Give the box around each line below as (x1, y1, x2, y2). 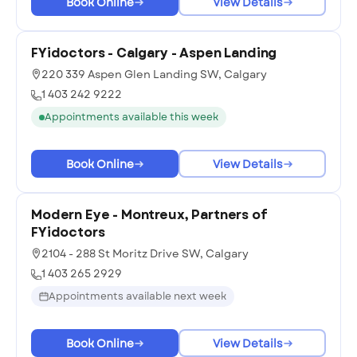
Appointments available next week (49, 289, 226, 304)
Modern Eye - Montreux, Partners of (31, 206, 268, 224)
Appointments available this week (45, 110, 218, 124)
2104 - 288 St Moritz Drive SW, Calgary (41, 246, 249, 261)
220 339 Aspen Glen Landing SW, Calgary (41, 67, 267, 82)
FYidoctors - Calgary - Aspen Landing (31, 44, 277, 62)
